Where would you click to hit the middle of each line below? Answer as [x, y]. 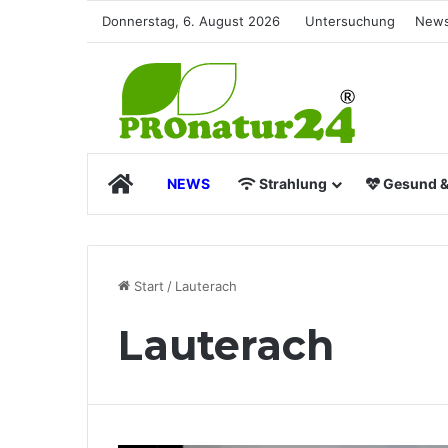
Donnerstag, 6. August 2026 [191, 21]
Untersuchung [350, 21]
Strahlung [291, 183]
